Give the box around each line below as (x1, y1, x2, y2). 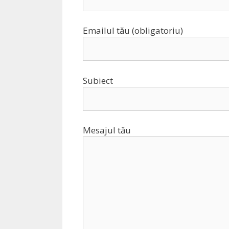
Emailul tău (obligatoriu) (83, 25, 183, 36)
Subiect (83, 74, 113, 86)
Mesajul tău (83, 124, 131, 136)
